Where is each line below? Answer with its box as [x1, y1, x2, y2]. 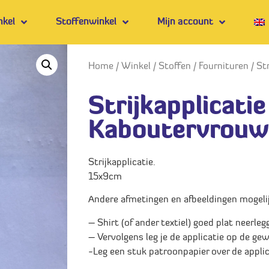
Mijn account [157, 17, 214, 27]
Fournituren [199, 62, 249, 71]
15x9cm [88, 172, 122, 182]
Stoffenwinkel [56, 17, 117, 27]
